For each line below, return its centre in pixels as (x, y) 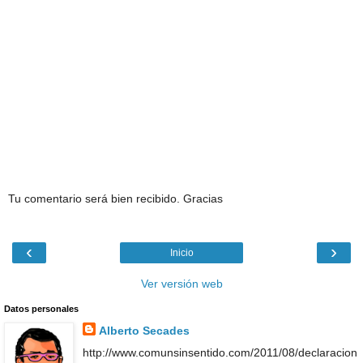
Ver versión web (181, 284)
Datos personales (41, 309)
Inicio (181, 253)
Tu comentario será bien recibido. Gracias (115, 198)
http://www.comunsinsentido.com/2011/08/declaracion (220, 353)
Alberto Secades (144, 331)
